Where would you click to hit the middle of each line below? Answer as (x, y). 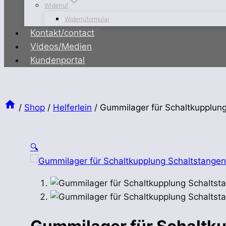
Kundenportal (58, 60)
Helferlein (72, 107)
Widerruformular (87, 19)
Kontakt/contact (63, 33)
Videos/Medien (61, 46)
